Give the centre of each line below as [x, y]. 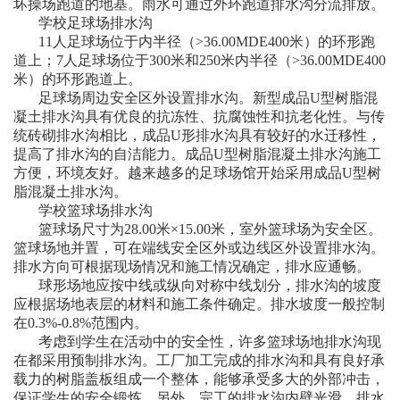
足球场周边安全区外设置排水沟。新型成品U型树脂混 [208, 97]
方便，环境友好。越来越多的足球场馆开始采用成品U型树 [197, 172]
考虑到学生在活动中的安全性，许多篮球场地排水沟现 [210, 341]
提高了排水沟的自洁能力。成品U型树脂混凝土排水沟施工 [197, 154]
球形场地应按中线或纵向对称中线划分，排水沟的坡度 [210, 285]
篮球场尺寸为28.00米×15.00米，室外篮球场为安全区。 [210, 229]
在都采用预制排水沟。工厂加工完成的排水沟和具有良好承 [199, 360]
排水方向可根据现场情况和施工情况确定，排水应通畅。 [192, 266]
